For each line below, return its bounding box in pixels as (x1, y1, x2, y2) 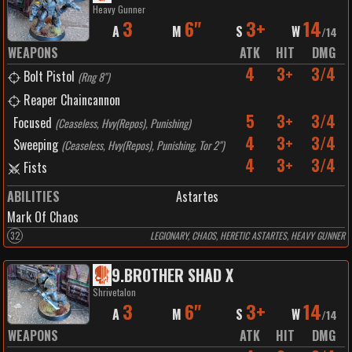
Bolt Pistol (24, 67, 75, 86)
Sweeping (13, 135, 58, 154)
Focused (13, 113, 52, 132)
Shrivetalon (92, 285, 136, 299)
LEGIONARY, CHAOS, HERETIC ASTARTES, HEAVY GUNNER (150, 229, 345, 242)
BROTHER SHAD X (123, 263, 233, 287)
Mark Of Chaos (7, 207, 79, 226)
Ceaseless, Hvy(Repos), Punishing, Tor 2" (64, 137, 222, 153)
